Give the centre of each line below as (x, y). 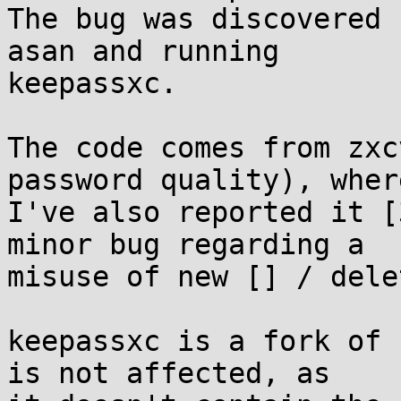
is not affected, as (169, 373)
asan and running (143, 51)
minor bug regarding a (186, 244)
